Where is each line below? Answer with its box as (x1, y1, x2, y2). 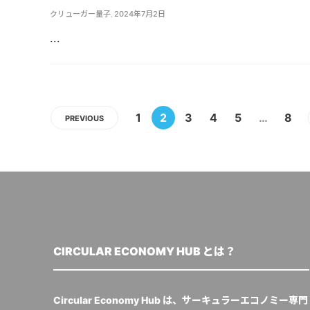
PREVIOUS (65, 113, 104, 124)
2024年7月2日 (114, 8, 165, 19)
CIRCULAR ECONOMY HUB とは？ (53, 244, 236, 259)
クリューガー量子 (50, 8, 111, 19)
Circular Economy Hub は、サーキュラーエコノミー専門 (53, 294, 308, 307)
